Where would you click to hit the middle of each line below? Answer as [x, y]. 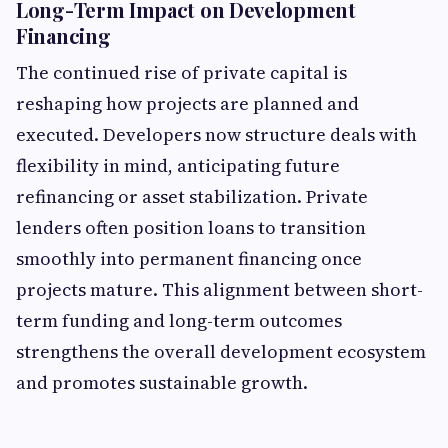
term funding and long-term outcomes [179, 321]
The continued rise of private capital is [181, 73]
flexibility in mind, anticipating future [178, 166]
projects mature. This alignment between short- [219, 290]
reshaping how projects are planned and [187, 104]
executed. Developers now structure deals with [216, 135]
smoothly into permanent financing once [189, 259]
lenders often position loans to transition [191, 228]
